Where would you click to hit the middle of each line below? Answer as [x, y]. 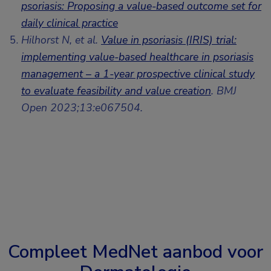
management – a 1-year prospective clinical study [138, 74]
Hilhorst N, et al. [61, 40]
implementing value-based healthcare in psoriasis [137, 57]
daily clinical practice [70, 23]
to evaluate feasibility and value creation [116, 91]
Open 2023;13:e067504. [82, 108]
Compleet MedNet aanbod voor [135, 252]
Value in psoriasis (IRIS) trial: [169, 40]
